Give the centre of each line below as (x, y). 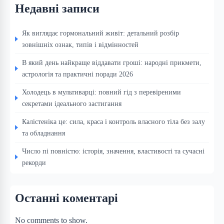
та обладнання (43, 133)
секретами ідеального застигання (72, 103)
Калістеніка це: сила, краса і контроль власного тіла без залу (113, 121)
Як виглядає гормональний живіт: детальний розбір (100, 33)
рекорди (34, 162)
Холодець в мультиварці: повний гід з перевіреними (101, 92)
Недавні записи (57, 8)
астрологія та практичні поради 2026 (77, 74)
